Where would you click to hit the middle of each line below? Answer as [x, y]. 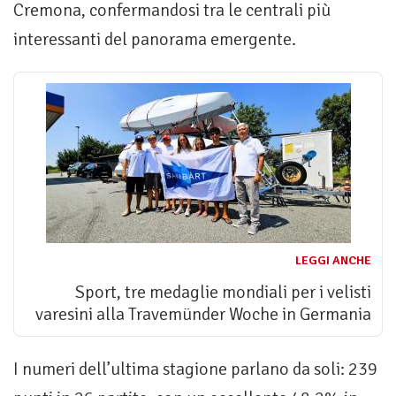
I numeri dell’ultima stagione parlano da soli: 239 [195, 369]
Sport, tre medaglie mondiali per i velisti [223, 293]
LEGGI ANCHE [333, 261]
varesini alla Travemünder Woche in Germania [203, 315]
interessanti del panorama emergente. [155, 40]
